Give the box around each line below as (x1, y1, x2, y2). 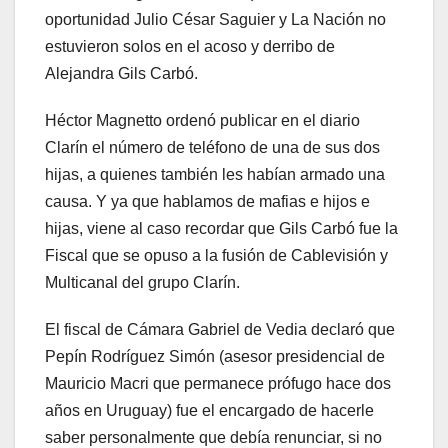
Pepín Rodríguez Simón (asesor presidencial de (45, 348, 385, 366)
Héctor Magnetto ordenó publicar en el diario (45, 112, 360, 130)
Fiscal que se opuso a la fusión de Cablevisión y (45, 247, 388, 265)
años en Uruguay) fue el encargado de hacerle (45, 402, 374, 420)
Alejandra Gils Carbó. (45, 65, 198, 83)
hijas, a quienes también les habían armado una (45, 166, 385, 184)
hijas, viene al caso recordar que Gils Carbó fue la (45, 220, 398, 238)
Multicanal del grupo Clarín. (45, 274, 240, 292)
